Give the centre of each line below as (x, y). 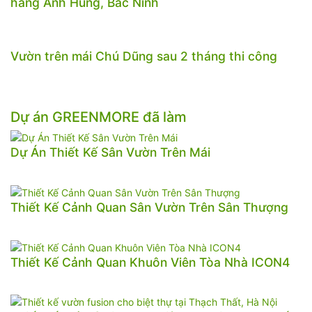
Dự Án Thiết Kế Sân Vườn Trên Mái (110, 153)
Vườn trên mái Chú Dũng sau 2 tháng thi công (144, 56)
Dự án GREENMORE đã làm (99, 117)
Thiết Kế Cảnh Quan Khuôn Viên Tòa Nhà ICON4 (150, 262)
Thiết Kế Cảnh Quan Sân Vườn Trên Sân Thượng (149, 207)
